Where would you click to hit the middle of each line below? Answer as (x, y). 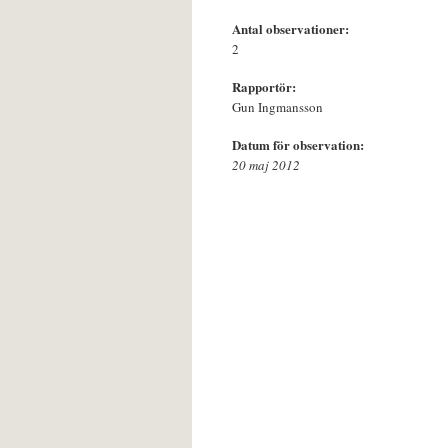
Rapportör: (266, 87)
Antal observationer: (292, 29)
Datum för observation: (300, 145)
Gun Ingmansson (277, 107)
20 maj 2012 (266, 165)
